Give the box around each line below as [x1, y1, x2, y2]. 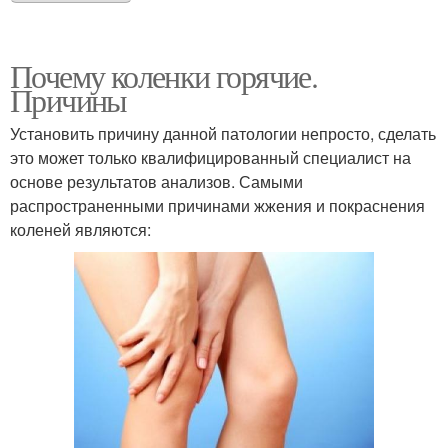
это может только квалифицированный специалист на [10, 145, 411, 169]
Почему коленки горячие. [10, 53, 318, 97]
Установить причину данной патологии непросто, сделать [10, 121, 436, 145]
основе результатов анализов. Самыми [10, 169, 303, 193]
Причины [10, 77, 127, 121]
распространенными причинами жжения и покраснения [10, 193, 425, 217]
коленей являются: [10, 217, 151, 241]
